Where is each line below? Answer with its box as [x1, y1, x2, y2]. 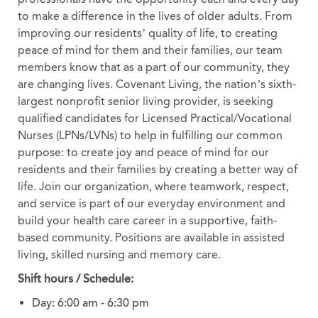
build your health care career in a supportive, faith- [17, 213, 277, 227]
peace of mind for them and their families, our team [17, 43, 283, 57]
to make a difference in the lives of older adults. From [17, 9, 292, 23]
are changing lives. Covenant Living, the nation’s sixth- [17, 77, 296, 91]
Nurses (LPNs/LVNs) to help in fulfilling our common [17, 128, 283, 142]
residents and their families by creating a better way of [17, 162, 297, 176]
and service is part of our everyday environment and [17, 196, 285, 210]
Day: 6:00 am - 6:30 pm [31, 295, 149, 310]
